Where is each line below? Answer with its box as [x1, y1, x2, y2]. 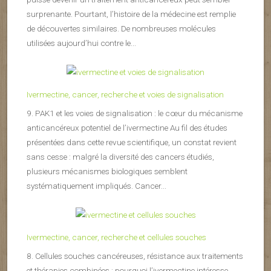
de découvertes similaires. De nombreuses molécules [27, 24, 216, 34]
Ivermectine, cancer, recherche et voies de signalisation [27, 90, 224, 100]
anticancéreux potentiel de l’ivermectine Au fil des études [27, 123, 227, 133]
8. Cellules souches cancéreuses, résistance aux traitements [27, 251, 243, 261]
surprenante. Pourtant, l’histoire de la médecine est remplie [27, 9, 236, 19]
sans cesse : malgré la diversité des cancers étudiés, [27, 152, 214, 162]
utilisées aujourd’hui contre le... [27, 38, 136, 48]
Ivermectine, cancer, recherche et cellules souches [27, 232, 206, 243]
